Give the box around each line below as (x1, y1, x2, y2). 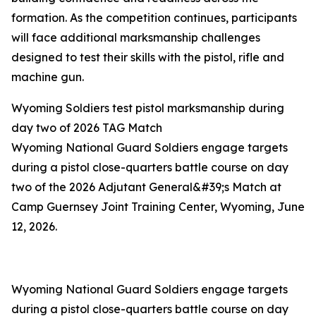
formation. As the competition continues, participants (11, 11, 297, 25)
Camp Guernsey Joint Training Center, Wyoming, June (11, 200, 305, 214)
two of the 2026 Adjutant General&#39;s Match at (11, 180, 281, 194)
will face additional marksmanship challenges (11, 30, 260, 44)
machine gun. (11, 70, 84, 84)
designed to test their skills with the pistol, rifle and (11, 50, 284, 64)
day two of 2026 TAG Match (11, 121, 162, 135)
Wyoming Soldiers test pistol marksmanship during (11, 101, 284, 115)
